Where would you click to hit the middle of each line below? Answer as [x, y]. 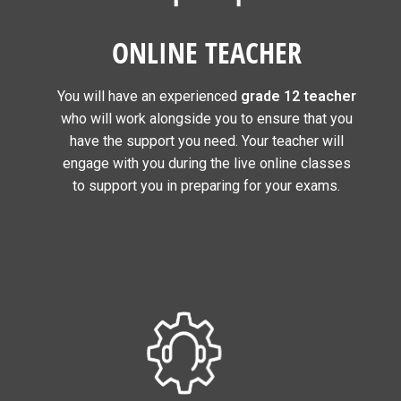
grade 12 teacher [298, 96]
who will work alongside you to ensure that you [206, 118]
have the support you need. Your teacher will [206, 141]
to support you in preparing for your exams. [207, 185]
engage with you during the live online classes [206, 163]
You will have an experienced [149, 96]
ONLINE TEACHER [206, 52]
